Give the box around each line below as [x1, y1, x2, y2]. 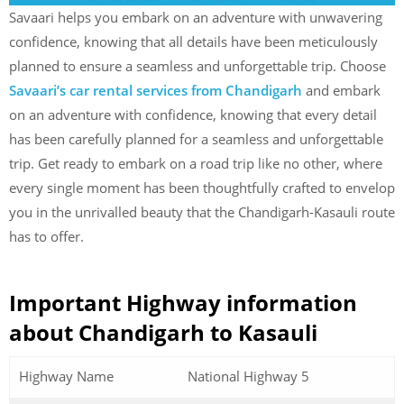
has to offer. [9, 227, 84, 245]
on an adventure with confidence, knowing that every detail [9, 106, 377, 124]
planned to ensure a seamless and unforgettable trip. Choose [9, 57, 386, 75]
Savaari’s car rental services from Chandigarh [9, 81, 302, 99]
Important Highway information [9, 287, 357, 317]
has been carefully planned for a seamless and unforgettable [9, 130, 383, 148]
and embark [306, 81, 381, 99]
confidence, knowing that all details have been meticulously [9, 32, 378, 50]
